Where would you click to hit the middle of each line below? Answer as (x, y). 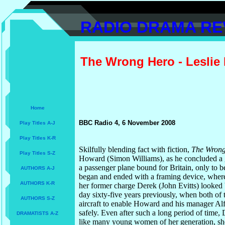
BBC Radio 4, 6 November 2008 (127, 123)
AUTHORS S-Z (37, 198)
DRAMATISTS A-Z (37, 213)
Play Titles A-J (37, 123)
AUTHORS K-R (37, 183)
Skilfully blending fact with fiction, (135, 149)
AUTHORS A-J (37, 168)
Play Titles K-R (37, 138)
